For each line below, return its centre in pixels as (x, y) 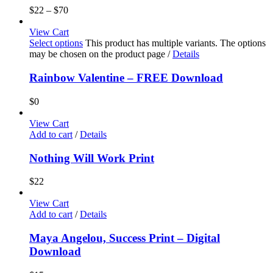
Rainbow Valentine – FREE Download (126, 78)
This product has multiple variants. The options (175, 43)
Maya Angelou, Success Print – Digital (125, 238)
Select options (56, 43)
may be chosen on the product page (98, 54)
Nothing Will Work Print (92, 158)
